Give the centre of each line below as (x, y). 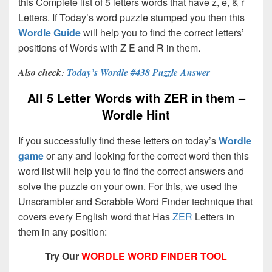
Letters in (213, 217)
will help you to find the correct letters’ (162, 32)
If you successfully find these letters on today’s (118, 141)
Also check (40, 72)
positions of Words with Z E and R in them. (109, 47)
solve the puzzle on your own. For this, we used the (128, 186)
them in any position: (63, 232)
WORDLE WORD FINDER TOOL (154, 256)
